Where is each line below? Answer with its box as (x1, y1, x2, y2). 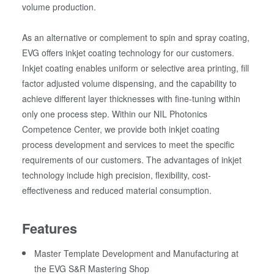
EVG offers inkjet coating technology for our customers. (22, 46, 235, 59)
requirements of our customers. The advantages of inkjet (22, 154, 242, 166)
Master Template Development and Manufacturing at (34, 247, 239, 260)
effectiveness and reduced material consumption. (22, 184, 215, 197)
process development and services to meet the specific (22, 138, 235, 151)
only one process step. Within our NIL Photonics (22, 108, 208, 120)
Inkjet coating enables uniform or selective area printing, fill (22, 62, 250, 75)
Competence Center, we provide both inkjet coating (22, 123, 220, 136)
